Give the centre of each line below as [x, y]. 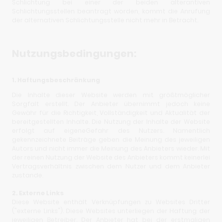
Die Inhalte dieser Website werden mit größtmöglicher [111, 95]
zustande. [28, 175]
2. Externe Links [38, 193]
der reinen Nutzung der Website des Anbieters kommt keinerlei [111, 158]
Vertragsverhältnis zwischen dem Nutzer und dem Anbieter [111, 166]
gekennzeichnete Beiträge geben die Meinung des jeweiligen [111, 140]
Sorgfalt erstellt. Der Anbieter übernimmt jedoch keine [111, 104]
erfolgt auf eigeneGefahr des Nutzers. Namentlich [111, 131]
